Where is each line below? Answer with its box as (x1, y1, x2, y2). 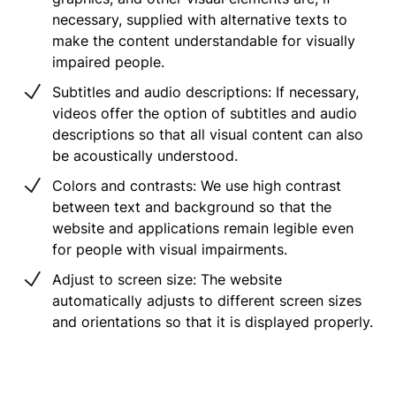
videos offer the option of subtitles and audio (52, 103, 357, 122)
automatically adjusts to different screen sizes (52, 291, 362, 309)
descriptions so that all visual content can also (52, 125, 363, 143)
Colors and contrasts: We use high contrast (52, 176, 341, 194)
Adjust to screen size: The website (52, 270, 282, 288)
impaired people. (52, 52, 164, 71)
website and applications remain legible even (52, 218, 354, 237)
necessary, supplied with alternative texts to (52, 10, 347, 28)
